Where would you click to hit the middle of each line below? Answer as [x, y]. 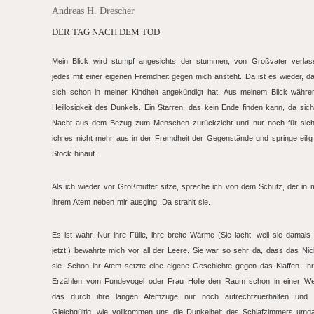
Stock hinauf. [74, 153]
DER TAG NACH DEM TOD [106, 32]
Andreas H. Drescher [93, 11]
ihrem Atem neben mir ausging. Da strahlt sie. [131, 202]
